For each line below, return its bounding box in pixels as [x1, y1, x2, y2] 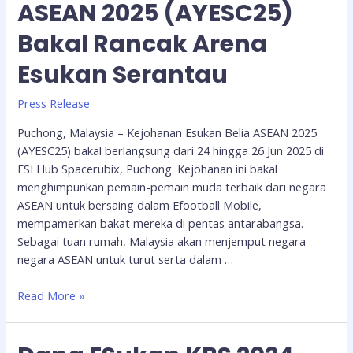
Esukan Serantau [17, 58, 229, 92]
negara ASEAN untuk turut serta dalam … [17, 251, 234, 267]
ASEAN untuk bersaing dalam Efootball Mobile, [17, 196, 262, 213]
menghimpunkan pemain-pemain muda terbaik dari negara [17, 178, 327, 195]
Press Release [17, 95, 91, 112]
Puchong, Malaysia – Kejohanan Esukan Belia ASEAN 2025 [17, 124, 318, 140]
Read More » [17, 288, 86, 304]
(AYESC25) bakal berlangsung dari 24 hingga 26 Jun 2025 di [17, 142, 325, 158]
